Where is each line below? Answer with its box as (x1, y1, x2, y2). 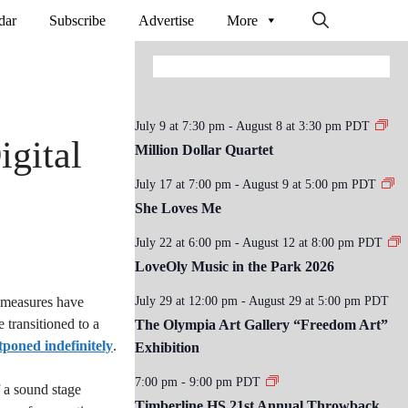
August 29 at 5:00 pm (249, 294, 361, 308)
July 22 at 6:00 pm (135, 236, 231, 250)
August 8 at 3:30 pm (236, 119, 342, 133)
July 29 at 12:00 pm (135, 294, 238, 308)
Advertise (138, 13, 194, 28)
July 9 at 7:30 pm (135, 119, 225, 133)
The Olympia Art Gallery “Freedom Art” (135, 317, 388, 332)
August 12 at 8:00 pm (242, 236, 354, 250)
